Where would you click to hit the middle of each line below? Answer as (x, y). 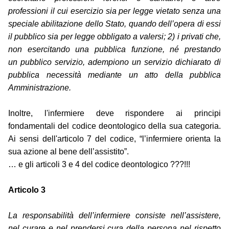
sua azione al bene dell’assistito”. (68, 152)
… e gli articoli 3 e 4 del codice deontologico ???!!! (99, 165)
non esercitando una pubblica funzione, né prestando (114, 50)
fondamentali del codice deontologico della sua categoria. (114, 126)
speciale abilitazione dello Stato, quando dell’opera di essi (114, 24)
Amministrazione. (40, 88)
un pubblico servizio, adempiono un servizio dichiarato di (114, 62)
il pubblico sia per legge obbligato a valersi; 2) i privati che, (114, 37)
